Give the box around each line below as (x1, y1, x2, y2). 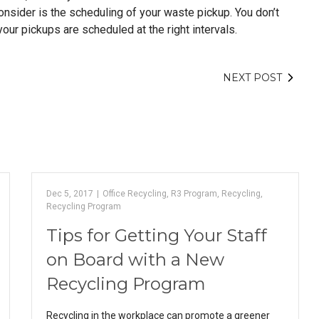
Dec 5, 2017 (46, 189, 94, 199)
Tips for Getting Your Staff (46, 225, 268, 246)
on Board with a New (46, 249, 225, 270)
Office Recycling (103, 189, 167, 199)
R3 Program (171, 189, 218, 199)
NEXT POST (222, 71, 282, 84)
